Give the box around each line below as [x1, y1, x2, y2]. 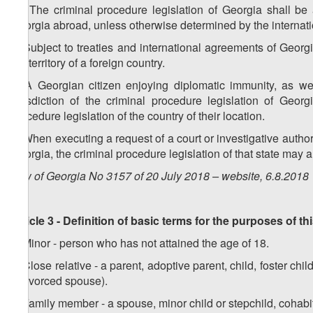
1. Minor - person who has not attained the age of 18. [10, 235, 269, 252]
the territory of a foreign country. [10, 54, 165, 71]
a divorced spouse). [10, 272, 108, 289]
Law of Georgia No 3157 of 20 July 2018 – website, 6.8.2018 [10, 168, 309, 184]
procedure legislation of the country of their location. [10, 108, 268, 124]
